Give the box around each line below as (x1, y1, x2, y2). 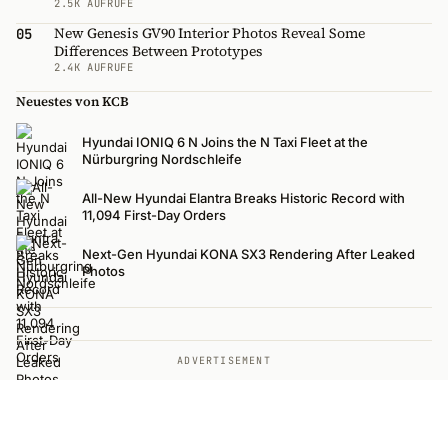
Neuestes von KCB (16, 93, 129, 111)
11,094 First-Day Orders (82, 207, 226, 224)
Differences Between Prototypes (54, 41, 263, 62)
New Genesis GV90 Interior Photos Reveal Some (54, 23, 365, 44)
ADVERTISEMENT (177, 354, 271, 368)
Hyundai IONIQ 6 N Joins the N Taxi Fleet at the (82, 134, 368, 151)
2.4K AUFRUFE (54, 60, 134, 75)
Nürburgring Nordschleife (82, 151, 242, 168)
